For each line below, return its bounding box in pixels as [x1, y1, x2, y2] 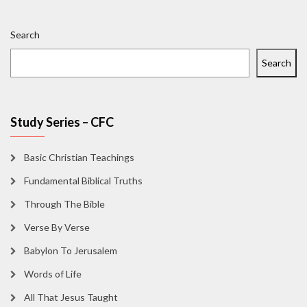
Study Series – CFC [10, 114, 114, 130]
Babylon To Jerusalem [24, 245, 117, 257]
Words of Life [24, 268, 82, 280]
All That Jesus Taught [24, 291, 118, 304]
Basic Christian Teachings [24, 151, 134, 164]
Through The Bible [24, 198, 105, 210]
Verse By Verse [24, 221, 90, 234]
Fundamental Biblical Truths [24, 175, 143, 187]
